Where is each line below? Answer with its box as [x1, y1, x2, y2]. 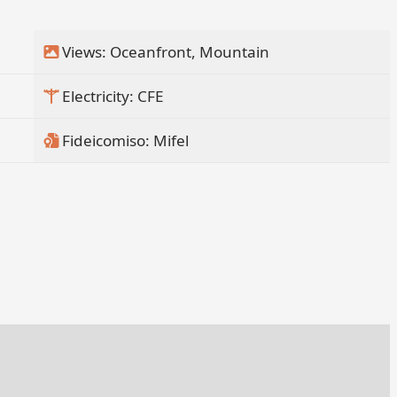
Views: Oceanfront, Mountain [62, 42, 269, 62]
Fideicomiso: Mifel [62, 130, 189, 151]
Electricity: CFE [62, 86, 164, 106]
